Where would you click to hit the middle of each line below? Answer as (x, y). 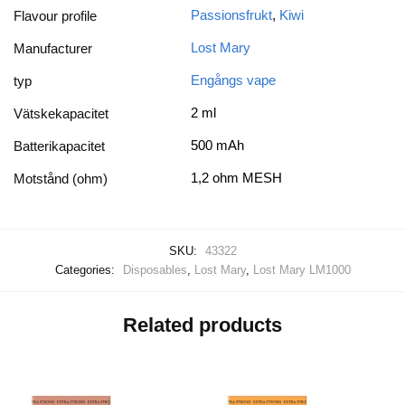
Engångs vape (233, 80)
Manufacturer (53, 49)
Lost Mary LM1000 (301, 269)
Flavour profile (55, 16)
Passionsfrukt (231, 15)
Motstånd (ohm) (61, 179)
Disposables (155, 269)
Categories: (86, 269)
